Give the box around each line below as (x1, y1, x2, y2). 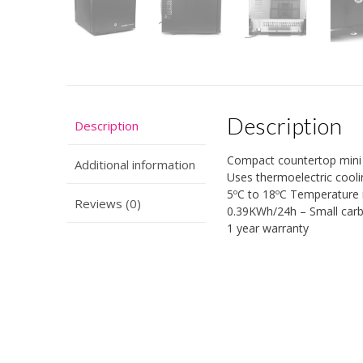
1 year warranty (227, 220, 310, 237)
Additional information (75, 156, 195, 173)
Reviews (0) (75, 194, 141, 211)
